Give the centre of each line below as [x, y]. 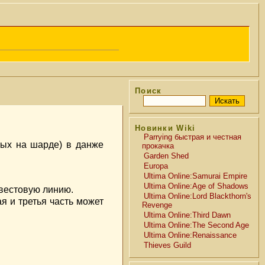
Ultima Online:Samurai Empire [195, 176]
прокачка [158, 146]
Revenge [157, 205]
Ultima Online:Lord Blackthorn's [198, 196]
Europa [156, 166]
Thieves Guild [167, 245]
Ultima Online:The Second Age [196, 225]
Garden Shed [166, 156]
